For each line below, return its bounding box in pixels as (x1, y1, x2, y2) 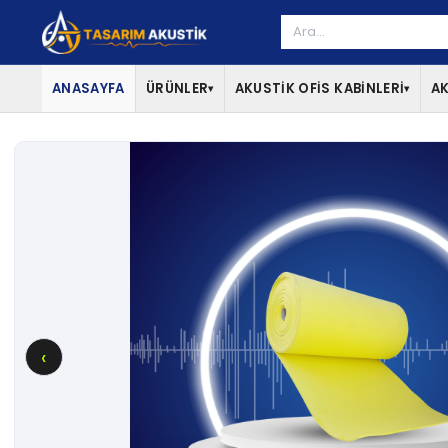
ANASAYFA (52, 79, 125, 98)
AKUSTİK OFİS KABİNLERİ (234, 79, 405, 98)
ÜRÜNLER (145, 79, 209, 98)
